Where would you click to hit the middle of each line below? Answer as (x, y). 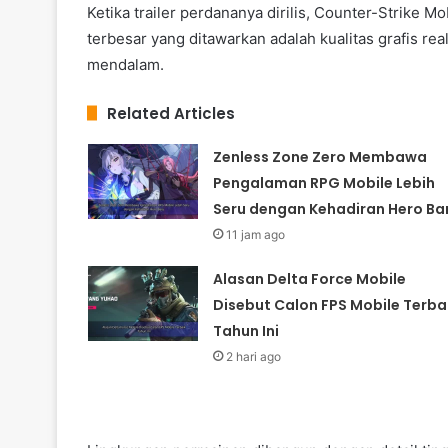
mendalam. (125, 64)
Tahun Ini (245, 330)
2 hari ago (253, 356)
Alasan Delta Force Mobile (309, 278)
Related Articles (171, 113)
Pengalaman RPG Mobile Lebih (323, 182)
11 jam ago (255, 234)
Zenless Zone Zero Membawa (319, 156)
